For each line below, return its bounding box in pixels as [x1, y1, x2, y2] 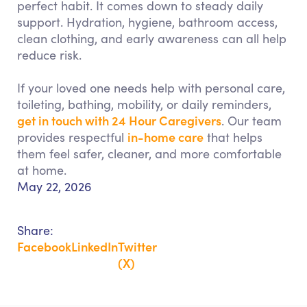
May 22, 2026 [17, 178, 92, 195]
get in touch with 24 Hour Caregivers [17, 112, 221, 129]
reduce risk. [17, 47, 82, 63]
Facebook [17, 238, 71, 255]
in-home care [127, 128, 204, 145]
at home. [17, 162, 66, 178]
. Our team [221, 112, 282, 129]
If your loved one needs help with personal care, [17, 79, 285, 96]
